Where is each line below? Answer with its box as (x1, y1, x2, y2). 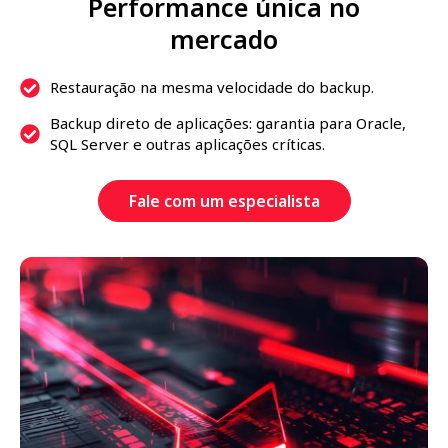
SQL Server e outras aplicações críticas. (50, 134, 325, 155)
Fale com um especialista (128, 190, 320, 213)
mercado (170, 22, 278, 57)
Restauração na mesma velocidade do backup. (50, 77, 374, 98)
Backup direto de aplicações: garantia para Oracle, (50, 113, 406, 134)
